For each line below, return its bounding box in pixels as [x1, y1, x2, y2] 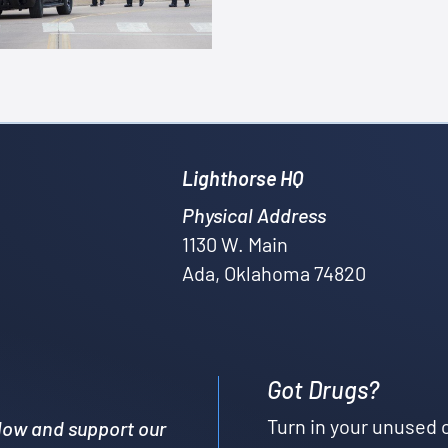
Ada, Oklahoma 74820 [181, 260, 366, 285]
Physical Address [181, 202, 326, 227]
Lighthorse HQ [181, 165, 303, 190]
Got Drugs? [266, 374, 379, 404]
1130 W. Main [181, 231, 288, 256]
